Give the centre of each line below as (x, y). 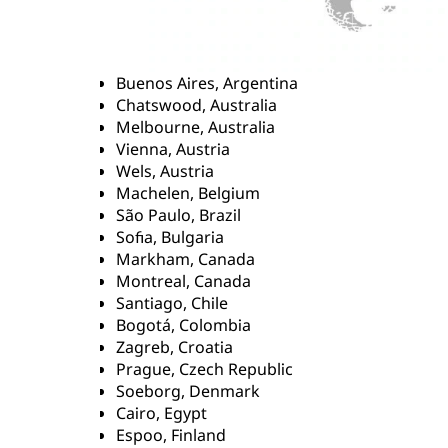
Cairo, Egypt (161, 413)
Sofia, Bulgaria (170, 237)
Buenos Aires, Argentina (207, 83)
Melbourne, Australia (195, 127)
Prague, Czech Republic (204, 369)
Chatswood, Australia (196, 105)
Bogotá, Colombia (183, 325)
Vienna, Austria (173, 149)
